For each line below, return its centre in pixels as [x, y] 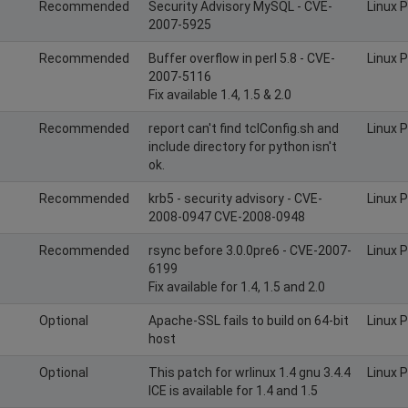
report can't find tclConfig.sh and [244, 128]
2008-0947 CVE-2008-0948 [227, 216]
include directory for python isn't [243, 146]
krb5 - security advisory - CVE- [235, 198]
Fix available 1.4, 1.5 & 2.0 [220, 94]
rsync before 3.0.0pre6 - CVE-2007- [250, 250]
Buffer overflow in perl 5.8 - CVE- [242, 58]
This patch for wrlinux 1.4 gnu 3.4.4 [250, 372]
